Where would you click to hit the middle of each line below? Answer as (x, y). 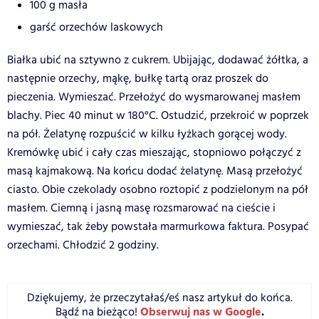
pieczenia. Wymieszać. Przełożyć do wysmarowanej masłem (154, 98)
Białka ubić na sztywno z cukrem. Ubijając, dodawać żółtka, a (158, 61)
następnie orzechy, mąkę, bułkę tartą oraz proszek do (138, 79)
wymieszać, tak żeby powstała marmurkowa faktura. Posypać (158, 227)
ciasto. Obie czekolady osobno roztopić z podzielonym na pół (158, 190)
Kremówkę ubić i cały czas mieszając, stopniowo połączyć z (154, 153)
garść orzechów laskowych (96, 28)
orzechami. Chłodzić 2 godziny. (83, 246)
